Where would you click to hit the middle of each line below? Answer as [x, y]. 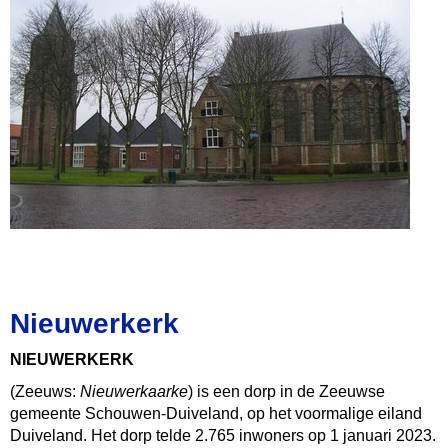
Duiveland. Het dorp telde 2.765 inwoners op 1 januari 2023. [223, 435]
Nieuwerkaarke [134, 391]
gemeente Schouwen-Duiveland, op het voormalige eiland [216, 413]
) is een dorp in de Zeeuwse [286, 391]
